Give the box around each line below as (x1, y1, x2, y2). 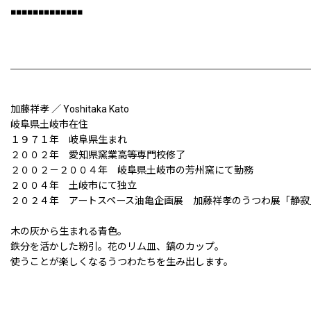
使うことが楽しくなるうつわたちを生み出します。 (10, 256, 233, 268)
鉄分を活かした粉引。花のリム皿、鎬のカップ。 (10, 241, 224, 253)
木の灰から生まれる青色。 (10, 226, 127, 237)
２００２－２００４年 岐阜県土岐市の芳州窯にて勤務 (10, 165, 253, 176)
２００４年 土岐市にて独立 (10, 180, 137, 192)
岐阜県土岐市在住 (10, 119, 98, 131)
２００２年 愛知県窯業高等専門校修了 (10, 149, 185, 161)
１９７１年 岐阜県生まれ (10, 134, 127, 146)
